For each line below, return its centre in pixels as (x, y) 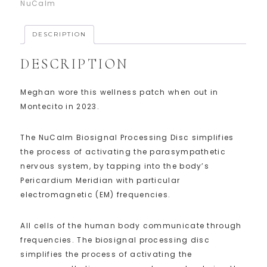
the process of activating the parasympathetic (123, 151)
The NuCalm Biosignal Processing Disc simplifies (127, 137)
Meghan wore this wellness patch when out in (119, 92)
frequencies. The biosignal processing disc (115, 240)
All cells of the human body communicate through (131, 225)
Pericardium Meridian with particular (100, 180)
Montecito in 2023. (60, 106)
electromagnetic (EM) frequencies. (96, 194)
